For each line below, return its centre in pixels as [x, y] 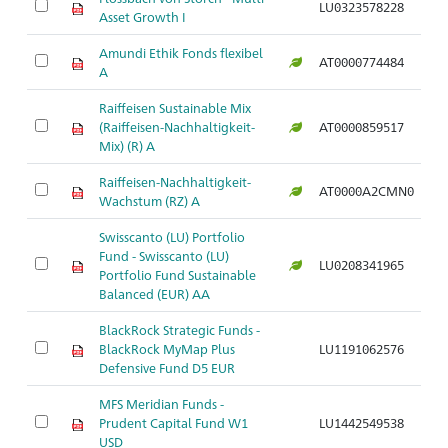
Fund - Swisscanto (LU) [164, 255]
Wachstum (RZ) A [149, 200]
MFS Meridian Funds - [161, 403]
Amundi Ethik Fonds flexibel [181, 52]
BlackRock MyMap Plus [167, 348]
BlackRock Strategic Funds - [179, 329]
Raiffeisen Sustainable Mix [175, 107]
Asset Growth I [142, 16]
